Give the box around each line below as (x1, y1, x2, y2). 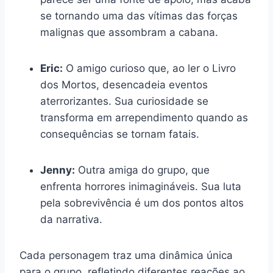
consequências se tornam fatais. (40, 127, 199, 140)
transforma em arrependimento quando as (40, 111, 248, 124)
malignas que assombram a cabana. (40, 26, 218, 38)
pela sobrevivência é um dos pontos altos (40, 196, 244, 209)
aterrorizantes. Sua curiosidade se (40, 94, 208, 107)
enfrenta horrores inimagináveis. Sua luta (40, 180, 241, 193)
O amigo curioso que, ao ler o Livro (63, 62, 236, 74)
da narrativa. (40, 213, 102, 225)
